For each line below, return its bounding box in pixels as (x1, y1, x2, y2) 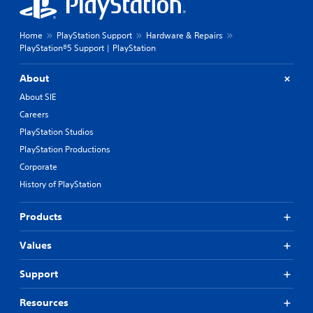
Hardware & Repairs (146, 29, 223, 41)
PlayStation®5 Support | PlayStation (20, 42, 156, 54)
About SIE (20, 91, 56, 103)
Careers (20, 108, 49, 120)
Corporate (20, 161, 57, 173)
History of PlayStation (20, 178, 101, 190)
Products (20, 210, 62, 223)
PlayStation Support (57, 29, 132, 41)
